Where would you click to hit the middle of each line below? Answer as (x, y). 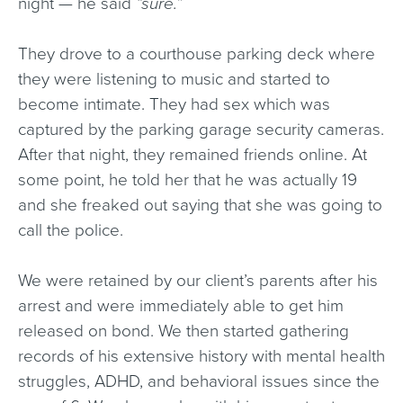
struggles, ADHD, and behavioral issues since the (199, 381)
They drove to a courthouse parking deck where (197, 54)
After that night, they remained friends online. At (193, 155)
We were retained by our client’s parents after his (198, 281)
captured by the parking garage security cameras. (201, 130)
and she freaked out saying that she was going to (200, 205)
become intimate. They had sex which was (174, 104)
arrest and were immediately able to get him (181, 306)
